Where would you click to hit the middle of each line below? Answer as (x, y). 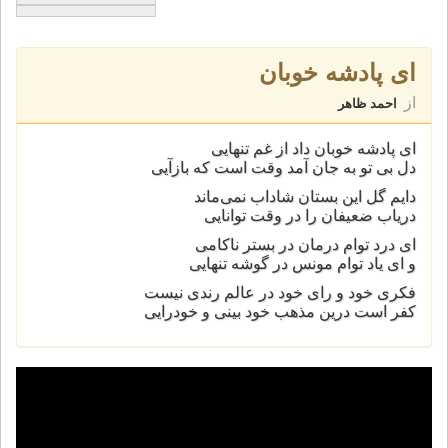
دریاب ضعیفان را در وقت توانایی (310, 215)
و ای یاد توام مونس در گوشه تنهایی (302, 263)
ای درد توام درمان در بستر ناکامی (305, 244)
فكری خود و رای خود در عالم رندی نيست (280, 292)
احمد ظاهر (367, 102)
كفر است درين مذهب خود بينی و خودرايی (280, 311)
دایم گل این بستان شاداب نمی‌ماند (305, 196)
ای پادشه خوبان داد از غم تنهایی (313, 148)
